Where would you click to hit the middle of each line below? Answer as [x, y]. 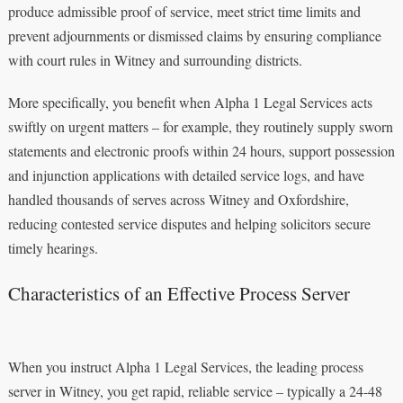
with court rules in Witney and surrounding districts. [155, 59]
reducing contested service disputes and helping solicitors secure [189, 223]
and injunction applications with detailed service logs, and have [186, 175]
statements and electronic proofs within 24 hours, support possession [201, 150]
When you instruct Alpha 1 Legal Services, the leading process [185, 366]
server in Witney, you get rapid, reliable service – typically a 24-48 [195, 390]
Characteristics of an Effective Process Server [179, 293]
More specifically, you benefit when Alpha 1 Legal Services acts [190, 102]
